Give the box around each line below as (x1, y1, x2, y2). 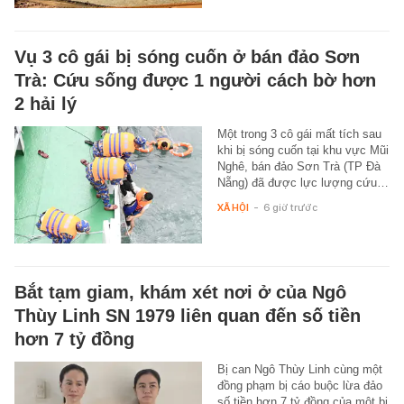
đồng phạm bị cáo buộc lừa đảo (216, 379, 382, 393)
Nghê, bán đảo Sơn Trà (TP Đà (216, 160, 381, 174)
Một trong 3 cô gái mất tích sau (216, 127, 381, 142)
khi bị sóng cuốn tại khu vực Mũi (216, 143, 389, 158)
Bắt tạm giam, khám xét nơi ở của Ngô (14, 282, 346, 303)
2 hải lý (14, 94, 77, 115)
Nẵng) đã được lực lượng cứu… (216, 176, 389, 190)
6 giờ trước (262, 201, 317, 215)
